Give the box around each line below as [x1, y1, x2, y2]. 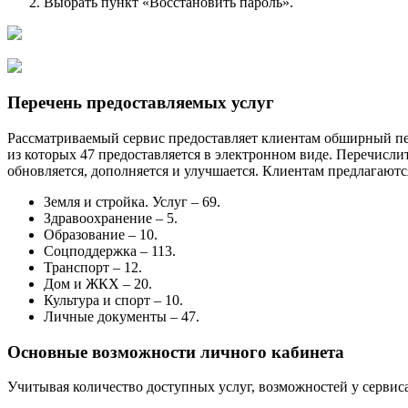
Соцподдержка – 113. [44, 243, 176, 259]
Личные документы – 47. [44, 309, 199, 324]
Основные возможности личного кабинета [7, 342, 344, 362]
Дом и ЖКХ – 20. [44, 276, 152, 291]
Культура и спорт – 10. [44, 292, 183, 308]
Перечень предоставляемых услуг [7, 93, 274, 113]
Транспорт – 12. [44, 260, 142, 275]
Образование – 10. [44, 227, 158, 242]
